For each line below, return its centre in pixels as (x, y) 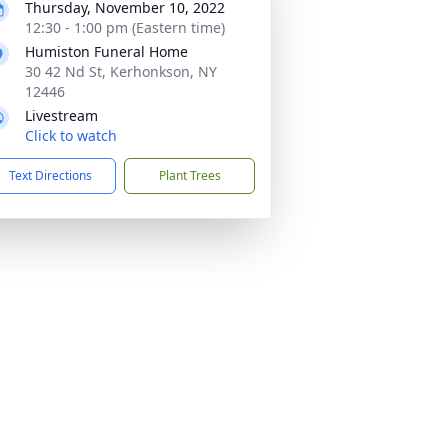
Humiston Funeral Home (106, 51)
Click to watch (71, 135)
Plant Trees (189, 175)
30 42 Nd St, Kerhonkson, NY (121, 71)
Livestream (61, 115)
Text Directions (50, 175)
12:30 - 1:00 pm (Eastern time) (125, 27)
